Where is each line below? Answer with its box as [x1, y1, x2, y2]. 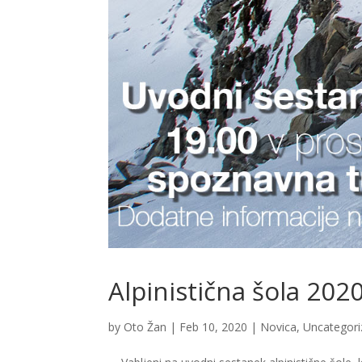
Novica [260, 319, 297, 335]
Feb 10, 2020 [179, 319, 248, 335]
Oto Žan [124, 319, 167, 335]
